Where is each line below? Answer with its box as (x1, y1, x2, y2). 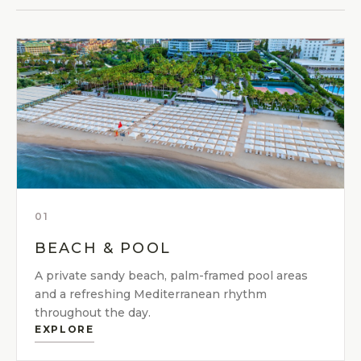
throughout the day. (35, 305, 151, 321)
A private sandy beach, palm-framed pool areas (35, 268, 308, 284)
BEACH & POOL (35, 239, 171, 258)
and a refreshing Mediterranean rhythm (35, 287, 267, 302)
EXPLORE (35, 323, 94, 336)
